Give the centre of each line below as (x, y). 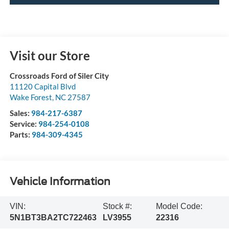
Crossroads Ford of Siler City (59, 75)
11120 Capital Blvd (42, 86)
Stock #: (117, 207)
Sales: (20, 113)
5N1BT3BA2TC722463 (53, 218)
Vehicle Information (60, 181)
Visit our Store (50, 55)
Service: (24, 123)
